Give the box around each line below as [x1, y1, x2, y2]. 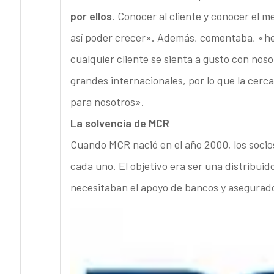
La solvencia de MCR [70, 116, 169, 130]
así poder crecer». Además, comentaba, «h [70, 31, 270, 45]
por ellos [70, 9, 112, 23]
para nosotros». [70, 95, 144, 109]
